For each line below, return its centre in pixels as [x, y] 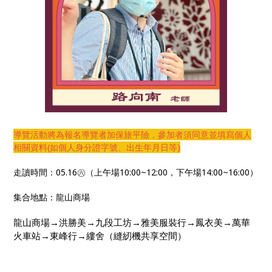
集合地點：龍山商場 [52, 197]
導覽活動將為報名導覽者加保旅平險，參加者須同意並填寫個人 [133, 135]
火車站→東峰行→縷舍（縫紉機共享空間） [100, 236]
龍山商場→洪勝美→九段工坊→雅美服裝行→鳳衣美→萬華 [132, 223]
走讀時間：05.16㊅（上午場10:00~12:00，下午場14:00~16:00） [136, 172]
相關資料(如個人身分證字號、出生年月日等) [97, 148]
